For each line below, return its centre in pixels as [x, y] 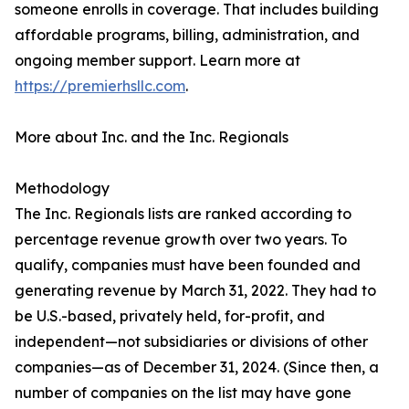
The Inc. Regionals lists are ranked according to [183, 214]
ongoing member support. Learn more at [157, 61]
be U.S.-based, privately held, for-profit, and [170, 316]
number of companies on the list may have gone [183, 393]
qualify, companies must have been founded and [188, 265]
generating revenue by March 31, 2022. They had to [195, 291]
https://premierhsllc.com [100, 86]
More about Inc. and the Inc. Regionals [152, 137]
